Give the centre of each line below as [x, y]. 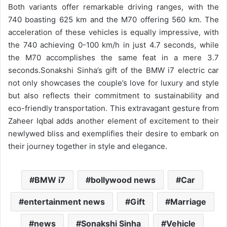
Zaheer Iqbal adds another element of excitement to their [113, 121]
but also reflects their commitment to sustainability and [113, 96]
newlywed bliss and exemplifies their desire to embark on [113, 134]
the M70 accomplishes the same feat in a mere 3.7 [113, 58]
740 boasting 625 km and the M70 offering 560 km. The [113, 20]
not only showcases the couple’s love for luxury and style [113, 83]
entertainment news [64, 202]
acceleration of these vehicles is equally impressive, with [113, 32]
